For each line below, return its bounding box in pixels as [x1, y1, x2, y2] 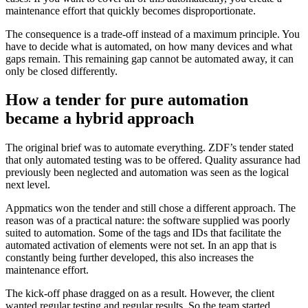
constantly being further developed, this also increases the [5, 252, 254, 264]
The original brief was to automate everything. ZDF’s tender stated [5, 142, 294, 154]
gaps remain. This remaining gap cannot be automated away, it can [5, 52, 294, 65]
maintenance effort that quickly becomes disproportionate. [5, 4, 256, 16]
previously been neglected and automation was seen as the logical [5, 166, 289, 179]
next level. [5, 179, 50, 191]
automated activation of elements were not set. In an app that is [5, 239, 276, 252]
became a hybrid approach [5, 109, 194, 128]
